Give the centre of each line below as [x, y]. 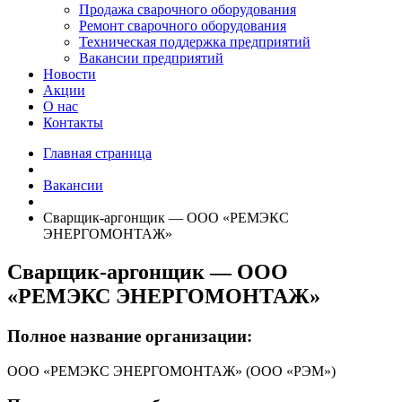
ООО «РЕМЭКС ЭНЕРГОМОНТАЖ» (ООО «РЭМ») [171, 371]
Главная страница [97, 153]
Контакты [73, 122]
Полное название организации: [130, 336]
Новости [70, 74]
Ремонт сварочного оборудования [183, 26]
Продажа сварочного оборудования [188, 9]
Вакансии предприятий [151, 58]
